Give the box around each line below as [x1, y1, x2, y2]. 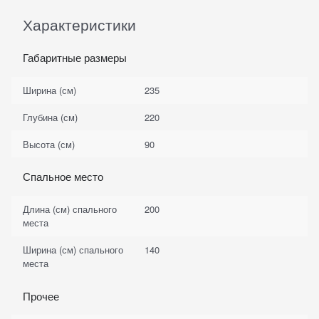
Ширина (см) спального [23, 243, 124, 257]
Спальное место [22, 169, 103, 184]
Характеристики [23, 14, 136, 35]
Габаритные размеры [22, 50, 127, 65]
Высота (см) [23, 137, 75, 151]
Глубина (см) [23, 110, 78, 125]
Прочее [22, 288, 59, 303]
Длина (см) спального [23, 202, 117, 216]
